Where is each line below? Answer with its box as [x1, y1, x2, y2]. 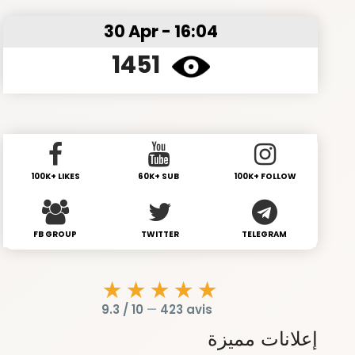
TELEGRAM [242, 227, 288, 240]
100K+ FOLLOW [233, 170, 296, 182]
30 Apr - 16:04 [103, 19, 218, 43]
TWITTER [140, 227, 179, 240]
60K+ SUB [138, 170, 180, 182]
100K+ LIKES [30, 170, 80, 182]
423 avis [159, 300, 212, 318]
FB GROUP [32, 227, 77, 240]
